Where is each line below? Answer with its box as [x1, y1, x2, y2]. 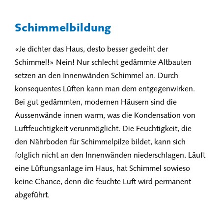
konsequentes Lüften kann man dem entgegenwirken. [15, 85, 195, 93]
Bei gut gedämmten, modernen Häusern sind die [15, 99, 177, 107]
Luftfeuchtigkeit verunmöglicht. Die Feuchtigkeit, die [15, 125, 192, 133]
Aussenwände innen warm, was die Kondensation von [15, 112, 195, 120]
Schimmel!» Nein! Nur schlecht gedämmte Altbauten [15, 59, 192, 67]
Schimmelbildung [15, 23, 111, 34]
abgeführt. [15, 192, 50, 199]
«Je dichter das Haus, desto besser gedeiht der [15, 46, 168, 54]
